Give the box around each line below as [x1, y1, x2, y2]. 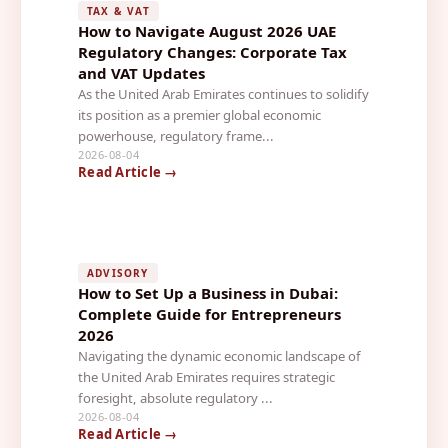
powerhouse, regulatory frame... [78, 126, 274, 145]
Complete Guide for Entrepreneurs [78, 303, 341, 324]
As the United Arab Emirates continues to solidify [78, 84, 369, 103]
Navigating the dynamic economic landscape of [78, 346, 361, 365]
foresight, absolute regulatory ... [78, 388, 273, 407]
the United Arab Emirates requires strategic [78, 367, 335, 386]
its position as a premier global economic [78, 105, 321, 124]
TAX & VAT [87, 3, 150, 18]
